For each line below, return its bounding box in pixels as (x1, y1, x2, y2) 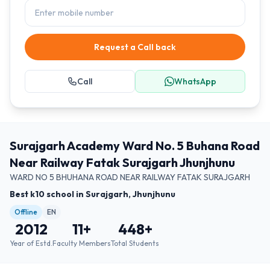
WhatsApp (174, 76, 216, 87)
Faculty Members (52, 239, 111, 248)
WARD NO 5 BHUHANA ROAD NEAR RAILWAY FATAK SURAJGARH (10, 172, 250, 183)
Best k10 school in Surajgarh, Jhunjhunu (10, 189, 175, 199)
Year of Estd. (10, 239, 52, 248)
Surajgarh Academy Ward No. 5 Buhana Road (10, 138, 260, 153)
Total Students (111, 239, 159, 248)
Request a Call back (94, 42, 176, 52)
